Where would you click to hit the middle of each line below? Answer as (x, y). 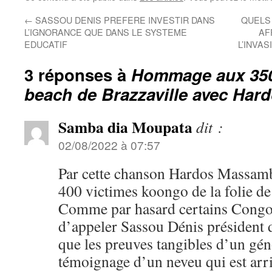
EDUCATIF (46, 44)
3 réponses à (78, 74)
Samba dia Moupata (125, 127)
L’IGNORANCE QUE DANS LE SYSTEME (106, 32)
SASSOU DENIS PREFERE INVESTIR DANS (124, 20)
